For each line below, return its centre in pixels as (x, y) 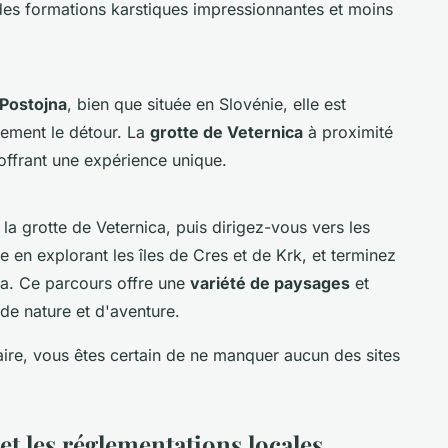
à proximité (348, 131)
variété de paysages (270, 282)
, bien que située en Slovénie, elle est (206, 103)
